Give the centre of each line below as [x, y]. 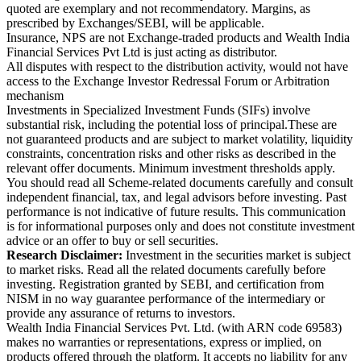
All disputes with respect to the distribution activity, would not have [177, 67]
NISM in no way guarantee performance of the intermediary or [166, 299]
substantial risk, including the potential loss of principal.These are [172, 125]
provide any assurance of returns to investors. [121, 313]
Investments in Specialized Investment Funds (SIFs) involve [158, 110]
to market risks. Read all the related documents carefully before [166, 270]
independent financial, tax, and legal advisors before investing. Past [176, 197]
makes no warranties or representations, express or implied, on [164, 342]
